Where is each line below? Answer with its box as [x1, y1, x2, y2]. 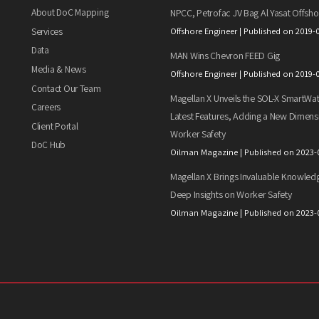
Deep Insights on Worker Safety [170, 187, 292, 201]
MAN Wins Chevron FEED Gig [170, 48, 280, 62]
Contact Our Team [31, 81, 101, 95]
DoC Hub [31, 138, 66, 152]
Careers [31, 100, 61, 114]
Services [31, 24, 63, 38]
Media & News [31, 62, 86, 75]
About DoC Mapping [31, 5, 109, 19]
